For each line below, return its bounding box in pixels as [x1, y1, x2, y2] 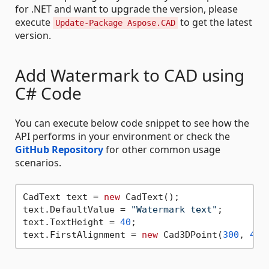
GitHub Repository [15, 142, 103, 156]
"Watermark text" [130, 204, 217, 216]
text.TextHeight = [22, 217, 120, 228]
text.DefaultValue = [22, 204, 131, 216]
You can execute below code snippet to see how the [15, 116, 249, 130]
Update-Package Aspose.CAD [55, 17, 175, 28]
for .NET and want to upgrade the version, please [15, 2, 238, 16]
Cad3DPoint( [157, 229, 223, 241]
